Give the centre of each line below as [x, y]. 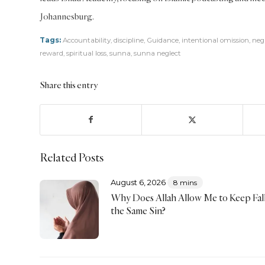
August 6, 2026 [138, 182]
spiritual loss [86, 53]
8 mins [185, 182]
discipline [129, 40]
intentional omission [215, 40]
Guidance [163, 40]
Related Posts [72, 157]
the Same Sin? [138, 210]
